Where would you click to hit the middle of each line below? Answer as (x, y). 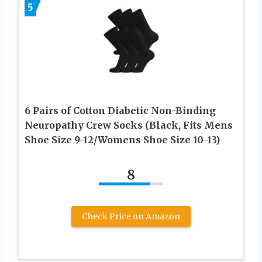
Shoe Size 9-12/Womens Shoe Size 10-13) (122, 139)
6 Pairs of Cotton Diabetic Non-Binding (120, 110)
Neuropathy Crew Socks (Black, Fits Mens (129, 125)
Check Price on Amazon (131, 216)
